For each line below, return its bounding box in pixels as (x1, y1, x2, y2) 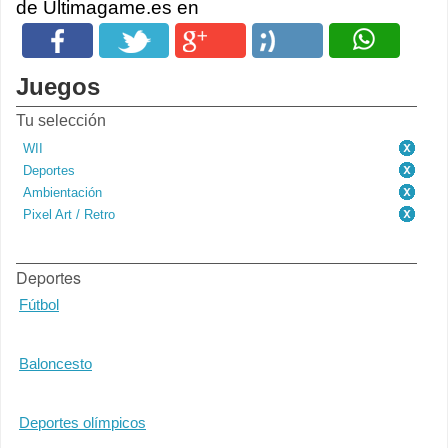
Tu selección (16, 112, 106, 129)
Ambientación (23, 185, 102, 200)
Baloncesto (19, 355, 92, 372)
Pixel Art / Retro (23, 207, 115, 222)
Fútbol (19, 296, 59, 313)
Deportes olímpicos (19, 414, 146, 431)
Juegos (16, 73, 100, 100)
